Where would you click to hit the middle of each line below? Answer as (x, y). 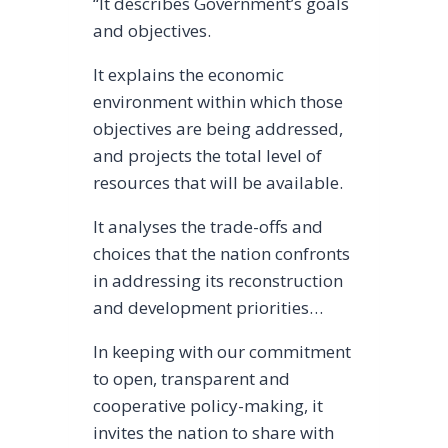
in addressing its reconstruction (217, 281)
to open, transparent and (191, 379)
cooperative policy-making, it (207, 406)
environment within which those (217, 102)
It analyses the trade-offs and (207, 227)
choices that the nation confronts (221, 254)
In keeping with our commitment (221, 352)
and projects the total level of (207, 156)
